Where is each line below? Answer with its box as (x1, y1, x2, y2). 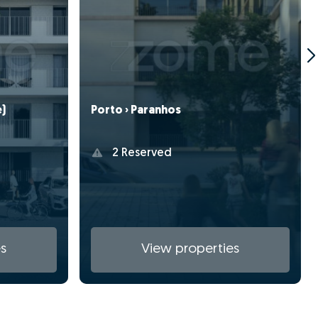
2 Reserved (109, 148, 172, 160)
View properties (141, 243, 239, 257)
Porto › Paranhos (91, 104, 181, 116)
